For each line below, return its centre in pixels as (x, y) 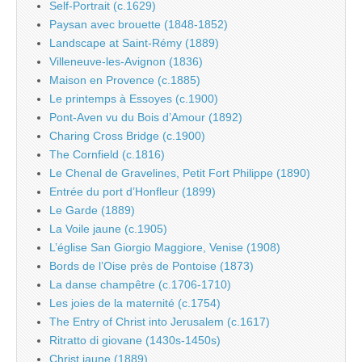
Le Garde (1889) (92, 210)
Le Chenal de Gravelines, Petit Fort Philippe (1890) (180, 173)
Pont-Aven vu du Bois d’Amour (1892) (146, 117)
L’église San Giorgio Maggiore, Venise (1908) (165, 247)
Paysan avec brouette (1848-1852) (139, 24)
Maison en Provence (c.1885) (125, 80)
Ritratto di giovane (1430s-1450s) (135, 340)
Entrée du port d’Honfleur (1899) (133, 191)
